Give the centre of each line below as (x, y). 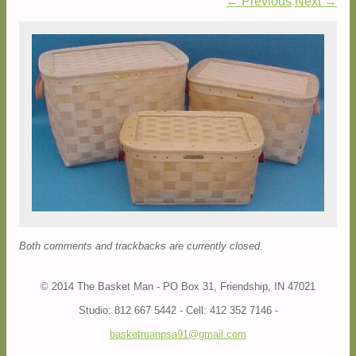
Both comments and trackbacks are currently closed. (141, 246)
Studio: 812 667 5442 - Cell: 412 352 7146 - (178, 310)
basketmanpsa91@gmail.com (178, 334)
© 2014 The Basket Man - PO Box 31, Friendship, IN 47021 (178, 286)
